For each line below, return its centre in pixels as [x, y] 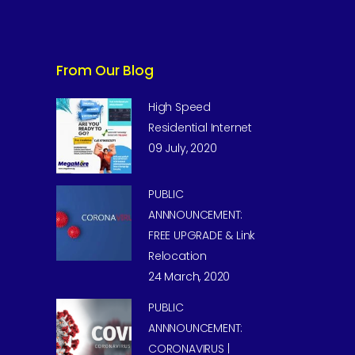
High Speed [179, 107]
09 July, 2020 [183, 148]
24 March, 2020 [189, 277]
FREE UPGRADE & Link [202, 235]
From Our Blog [105, 71]
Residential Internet [200, 128]
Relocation [177, 256]
